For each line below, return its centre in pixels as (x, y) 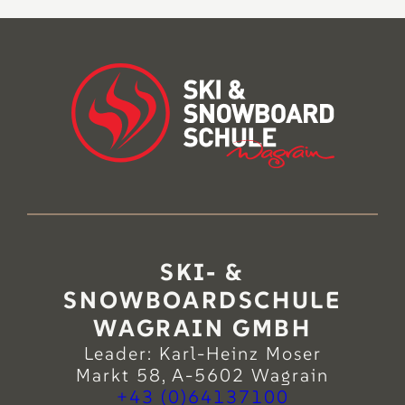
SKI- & (202, 273)
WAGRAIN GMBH (202, 329)
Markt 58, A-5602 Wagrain (202, 376)
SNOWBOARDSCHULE (202, 301)
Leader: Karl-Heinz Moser (202, 354)
